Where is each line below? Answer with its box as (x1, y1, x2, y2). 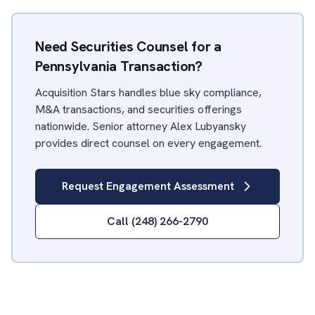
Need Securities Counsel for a (35, 37, 222, 56)
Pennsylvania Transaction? (35, 57, 202, 75)
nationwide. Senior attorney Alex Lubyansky (35, 119, 246, 134)
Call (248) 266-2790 (107, 214, 208, 229)
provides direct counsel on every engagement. (35, 136, 262, 150)
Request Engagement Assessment (61, 179, 234, 193)
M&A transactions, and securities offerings (35, 102, 242, 117)
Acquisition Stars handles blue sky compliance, (35, 85, 262, 100)
